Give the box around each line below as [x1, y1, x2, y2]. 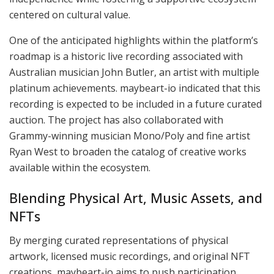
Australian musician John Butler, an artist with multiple [9, 65, 259, 80]
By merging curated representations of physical [9, 233, 228, 247]
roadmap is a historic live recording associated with [9, 50, 243, 64]
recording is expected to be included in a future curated [9, 97, 262, 111]
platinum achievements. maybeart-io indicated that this [9, 81, 261, 95]
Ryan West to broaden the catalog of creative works [9, 145, 246, 159]
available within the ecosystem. [9, 161, 150, 175]
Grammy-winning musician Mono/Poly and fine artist [9, 129, 250, 143]
